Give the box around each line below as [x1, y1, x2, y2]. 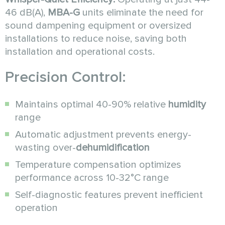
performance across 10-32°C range [15, 171, 169, 184]
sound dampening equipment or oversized [5, 19, 192, 32]
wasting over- [15, 141, 76, 154]
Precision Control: [5, 67, 126, 86]
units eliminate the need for [80, 6, 203, 19]
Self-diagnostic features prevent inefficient [15, 188, 203, 201]
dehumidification [76, 141, 150, 154]
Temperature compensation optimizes [15, 158, 181, 171]
